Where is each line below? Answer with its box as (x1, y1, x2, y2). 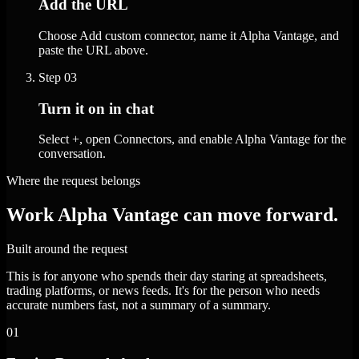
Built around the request (6, 242, 127, 256)
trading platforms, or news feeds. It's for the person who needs (6, 284, 320, 298)
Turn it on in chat (38, 99, 154, 117)
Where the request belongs (6, 174, 140, 188)
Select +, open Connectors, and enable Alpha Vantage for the (38, 132, 346, 147)
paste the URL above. (38, 42, 148, 57)
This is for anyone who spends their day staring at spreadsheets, (6, 269, 327, 284)
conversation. (38, 147, 106, 161)
